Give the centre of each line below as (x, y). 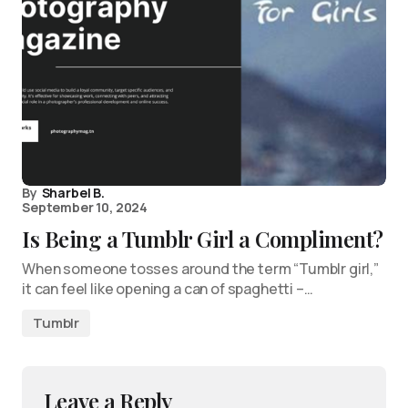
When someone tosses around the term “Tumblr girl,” (200, 269)
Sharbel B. (73, 193)
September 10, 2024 (85, 207)
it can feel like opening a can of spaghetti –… (168, 289)
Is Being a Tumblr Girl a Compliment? (203, 239)
